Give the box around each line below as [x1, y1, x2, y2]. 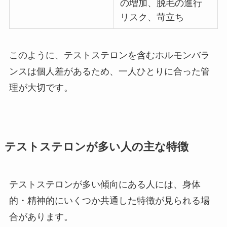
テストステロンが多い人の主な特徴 [4, 141, 188, 154]
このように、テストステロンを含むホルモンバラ [9, 50, 210, 61]
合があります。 [9, 212, 73, 222]
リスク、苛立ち [120, 12, 184, 23]
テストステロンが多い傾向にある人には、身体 [9, 179, 201, 190]
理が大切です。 [9, 83, 73, 93]
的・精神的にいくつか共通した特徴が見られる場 [9, 196, 210, 206]
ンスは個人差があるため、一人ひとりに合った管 [9, 66, 210, 77]
